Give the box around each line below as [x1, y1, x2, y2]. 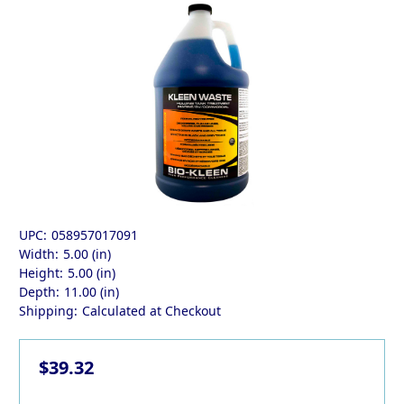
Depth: [19, 283, 60, 301]
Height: [19, 264, 63, 282]
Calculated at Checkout [81, 302, 221, 320]
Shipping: [19, 302, 78, 320]
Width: [19, 245, 59, 263]
